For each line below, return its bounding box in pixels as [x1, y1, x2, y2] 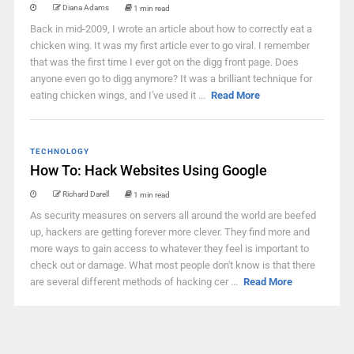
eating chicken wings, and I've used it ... [29, 89, 208, 101]
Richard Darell [62, 190, 109, 198]
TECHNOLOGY [29, 147, 89, 156]
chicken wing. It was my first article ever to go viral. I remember [29, 40, 310, 51]
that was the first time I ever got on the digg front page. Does [29, 56, 299, 68]
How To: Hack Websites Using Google [29, 162, 267, 179]
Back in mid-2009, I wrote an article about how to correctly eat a [29, 23, 312, 35]
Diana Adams [62, 3, 109, 12]
